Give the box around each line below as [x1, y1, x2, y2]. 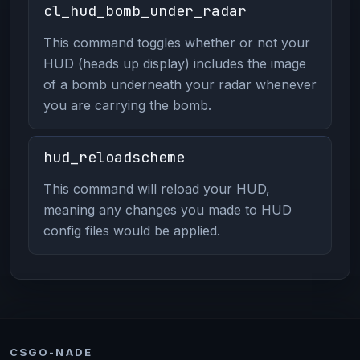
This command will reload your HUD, [43, 180, 270, 197]
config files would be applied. [43, 222, 220, 239]
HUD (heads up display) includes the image [43, 55, 306, 72]
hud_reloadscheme [43, 146, 185, 167]
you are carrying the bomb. [43, 96, 211, 113]
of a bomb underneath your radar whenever [43, 76, 317, 92]
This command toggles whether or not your [43, 34, 310, 51]
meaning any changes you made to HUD [43, 201, 292, 218]
